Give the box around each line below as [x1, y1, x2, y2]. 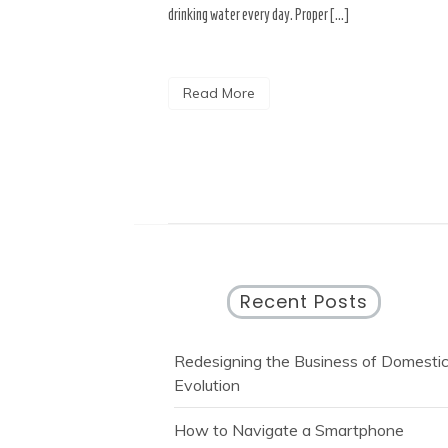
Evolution [174, 375, 241, 396]
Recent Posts [239, 289, 368, 315]
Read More [183, 84, 255, 103]
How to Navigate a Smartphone [174, 420, 405, 441]
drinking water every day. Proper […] [168, 6, 349, 24]
